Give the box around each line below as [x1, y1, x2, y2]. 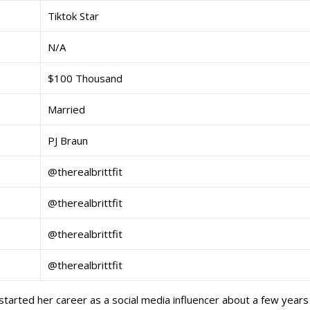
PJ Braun [48, 134, 88, 148]
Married [48, 102, 85, 117]
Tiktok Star [48, 9, 99, 24]
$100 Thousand [48, 71, 122, 86]
